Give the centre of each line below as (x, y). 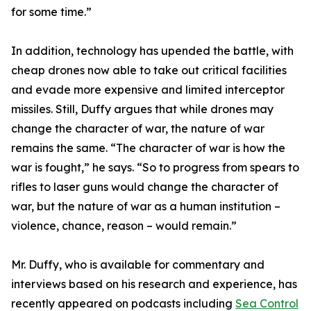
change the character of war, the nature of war (138, 129)
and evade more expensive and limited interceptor (148, 90)
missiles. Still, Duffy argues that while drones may (142, 109)
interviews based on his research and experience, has (154, 284)
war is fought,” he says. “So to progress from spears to (155, 168)
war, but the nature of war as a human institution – (146, 207)
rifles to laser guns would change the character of (145, 187)
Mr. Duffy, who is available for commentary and (138, 265)
